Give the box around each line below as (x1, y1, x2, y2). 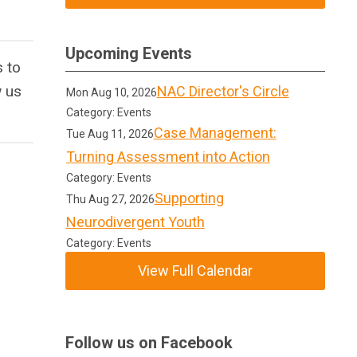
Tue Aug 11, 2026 (65, 127, 154, 140)
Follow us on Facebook (65, 333, 233, 352)
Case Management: (153, 124, 277, 141)
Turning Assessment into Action (65, 148, 270, 165)
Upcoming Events (65, 44, 193, 63)
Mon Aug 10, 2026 (65, 86, 157, 99)
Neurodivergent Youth (65, 214, 205, 230)
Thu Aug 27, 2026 (65, 193, 155, 206)
